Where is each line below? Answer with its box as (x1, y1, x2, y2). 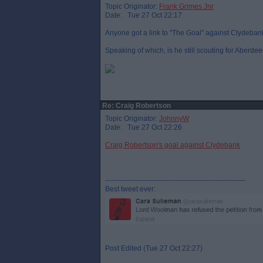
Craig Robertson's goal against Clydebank (105, 141, 240, 149)
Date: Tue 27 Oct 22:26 (105, 123, 182, 131)
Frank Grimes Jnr (159, 2, 214, 11)
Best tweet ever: (105, 185, 156, 193)
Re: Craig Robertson (100, 102, 171, 110)
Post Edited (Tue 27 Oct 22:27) (105, 244, 203, 252)
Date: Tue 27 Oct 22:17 (105, 11, 182, 19)
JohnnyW (159, 114, 189, 123)
